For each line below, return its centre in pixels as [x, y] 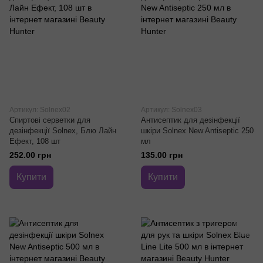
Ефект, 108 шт [35, 141]
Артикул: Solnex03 [171, 110]
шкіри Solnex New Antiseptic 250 [197, 131]
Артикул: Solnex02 [40, 110]
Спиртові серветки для [50, 120]
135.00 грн [162, 155]
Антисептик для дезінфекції [190, 120]
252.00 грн [30, 155]
